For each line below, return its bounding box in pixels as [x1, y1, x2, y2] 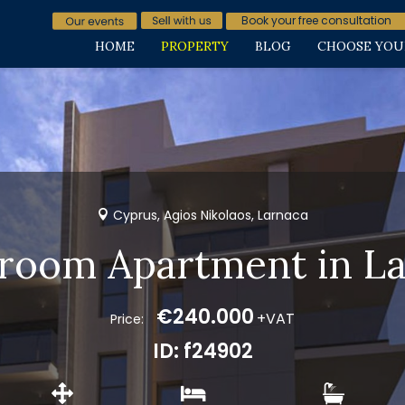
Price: [110, 310, 144, 328]
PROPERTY [161, 38, 229, 54]
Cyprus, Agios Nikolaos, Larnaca [109, 206, 308, 224]
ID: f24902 [152, 337, 253, 365]
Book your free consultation [241, 13, 391, 28]
